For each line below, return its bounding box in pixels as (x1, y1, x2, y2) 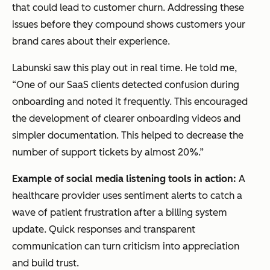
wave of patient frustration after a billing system (12, 207, 227, 219)
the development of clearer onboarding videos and (12, 113, 240, 125)
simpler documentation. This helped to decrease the (12, 130, 243, 142)
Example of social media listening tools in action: (12, 173, 239, 185)
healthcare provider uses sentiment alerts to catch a (12, 190, 242, 202)
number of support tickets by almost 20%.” (12, 146, 204, 159)
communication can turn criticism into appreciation (12, 240, 239, 253)
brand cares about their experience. (12, 36, 170, 48)
